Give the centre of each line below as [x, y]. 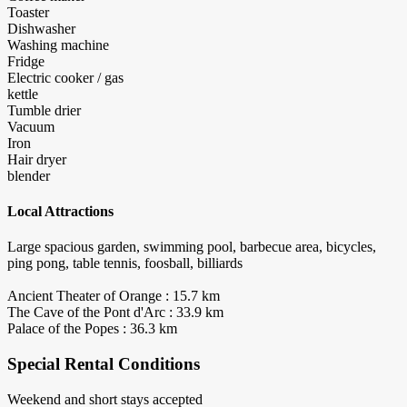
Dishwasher [41, 28]
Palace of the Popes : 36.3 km [92, 329]
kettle [23, 94]
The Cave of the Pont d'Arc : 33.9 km [115, 313]
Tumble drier [44, 110]
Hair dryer [37, 159]
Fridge [26, 61]
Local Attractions [60, 211]
